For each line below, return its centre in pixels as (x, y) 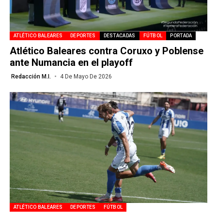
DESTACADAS (119, 35)
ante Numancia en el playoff (71, 62)
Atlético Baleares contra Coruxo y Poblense (107, 51)
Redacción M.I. (31, 76)
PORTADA (181, 35)
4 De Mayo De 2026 (86, 76)
